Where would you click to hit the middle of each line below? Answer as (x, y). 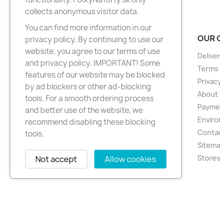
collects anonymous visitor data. (82, 12)
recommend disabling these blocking (90, 122)
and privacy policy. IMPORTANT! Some (93, 63)
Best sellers (77, 69)
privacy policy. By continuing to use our (94, 40)
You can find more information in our (88, 28)
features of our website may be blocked (95, 75)
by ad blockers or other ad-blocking (88, 87)
